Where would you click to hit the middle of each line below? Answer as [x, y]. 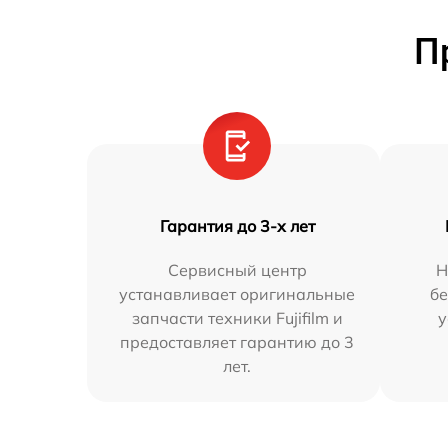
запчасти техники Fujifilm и [237, 317]
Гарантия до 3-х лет [237, 225]
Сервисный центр [237, 269]
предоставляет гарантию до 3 [237, 341]
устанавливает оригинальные [237, 293]
